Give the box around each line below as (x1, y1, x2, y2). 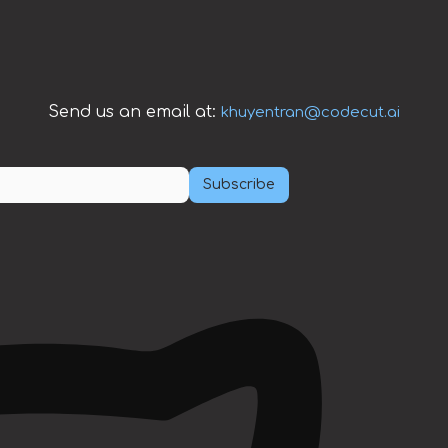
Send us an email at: (48, 103, 221, 122)
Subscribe (203, 177, 275, 193)
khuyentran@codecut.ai (221, 104, 400, 122)
